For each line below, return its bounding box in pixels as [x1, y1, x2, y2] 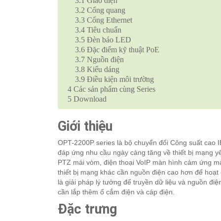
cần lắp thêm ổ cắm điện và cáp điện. [58, 188, 175, 196]
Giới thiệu [58, 118, 112, 135]
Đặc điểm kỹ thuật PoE [85, 45, 159, 54]
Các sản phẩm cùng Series [72, 85, 155, 94]
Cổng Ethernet [85, 16, 132, 25]
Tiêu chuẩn [85, 26, 121, 35]
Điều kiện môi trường [85, 75, 154, 84]
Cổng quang [85, 6, 125, 15]
